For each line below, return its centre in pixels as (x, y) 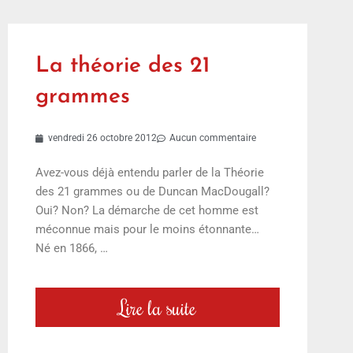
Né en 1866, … (72, 249)
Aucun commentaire (213, 138)
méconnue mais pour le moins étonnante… (149, 230)
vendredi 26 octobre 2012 (102, 138)
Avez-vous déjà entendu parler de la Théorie (150, 173)
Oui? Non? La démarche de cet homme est (147, 211)
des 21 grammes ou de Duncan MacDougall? (152, 192)
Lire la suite (158, 308)
